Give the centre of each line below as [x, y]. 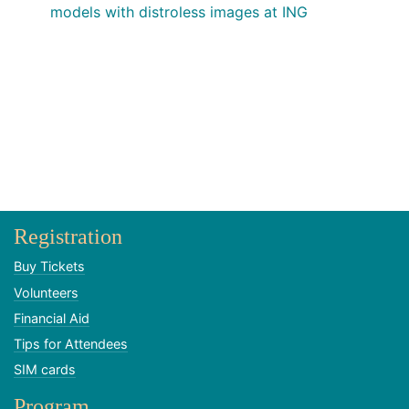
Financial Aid [52, 318]
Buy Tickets [49, 267]
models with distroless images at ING [179, 12]
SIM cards [45, 370]
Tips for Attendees [71, 343]
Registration [68, 237]
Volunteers [46, 292]
